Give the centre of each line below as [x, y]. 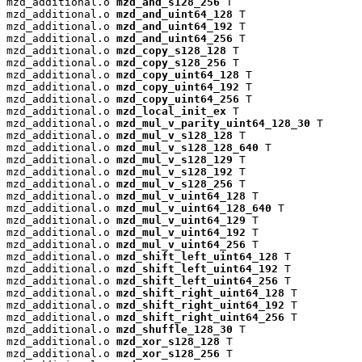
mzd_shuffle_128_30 [175, 330]
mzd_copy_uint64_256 [178, 99]
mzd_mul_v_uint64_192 [181, 233]
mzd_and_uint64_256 [175, 39]
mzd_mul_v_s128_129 [175, 160]
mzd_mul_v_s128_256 [175, 184]
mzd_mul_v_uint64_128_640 [194, 208]
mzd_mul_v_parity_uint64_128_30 [213, 124]
